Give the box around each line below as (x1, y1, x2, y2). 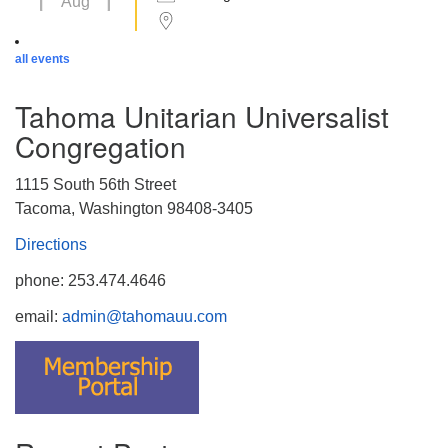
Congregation (15, 126, 186, 166)
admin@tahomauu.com (62, 308, 227, 325)
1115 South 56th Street (15, 176, 176, 193)
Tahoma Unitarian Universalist (15, 96, 389, 136)
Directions (15, 236, 87, 253)
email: (15, 308, 62, 325)
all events (15, 52, 70, 66)
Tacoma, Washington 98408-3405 (15, 200, 253, 217)
